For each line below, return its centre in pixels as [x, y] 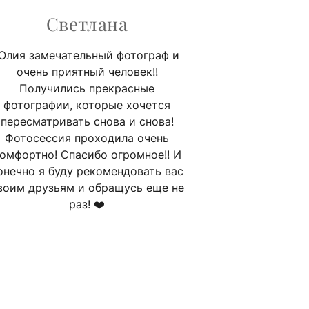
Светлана [87, 23]
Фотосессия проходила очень [87, 138]
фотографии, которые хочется [87, 104]
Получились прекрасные [87, 88]
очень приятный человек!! [87, 71]
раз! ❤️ [87, 204]
